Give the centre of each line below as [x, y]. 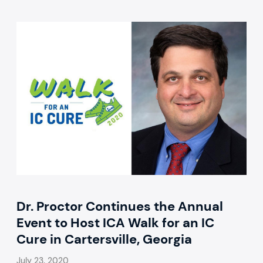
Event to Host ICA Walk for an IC [116, 223]
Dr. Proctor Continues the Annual [120, 207]
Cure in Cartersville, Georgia [104, 240]
